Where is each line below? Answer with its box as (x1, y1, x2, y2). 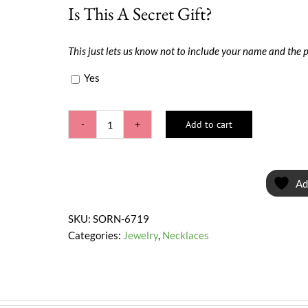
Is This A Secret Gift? (68, 2, 212, 25)
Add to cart (186, 118, 232, 131)
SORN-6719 (93, 212, 149, 225)
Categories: (68, 229, 123, 241)
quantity (109, 158, 148, 171)
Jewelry (123, 229, 158, 241)
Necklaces (162, 229, 209, 241)
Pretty (109, 142, 139, 155)
